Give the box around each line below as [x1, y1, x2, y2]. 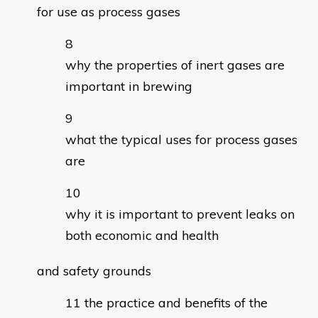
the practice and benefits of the [84, 295, 268, 312]
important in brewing [65, 78, 192, 95]
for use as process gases [37, 4, 180, 21]
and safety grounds [37, 263, 151, 280]
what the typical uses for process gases [65, 131, 297, 148]
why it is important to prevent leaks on [65, 206, 295, 223]
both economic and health [65, 227, 219, 244]
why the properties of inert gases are [65, 57, 285, 74]
